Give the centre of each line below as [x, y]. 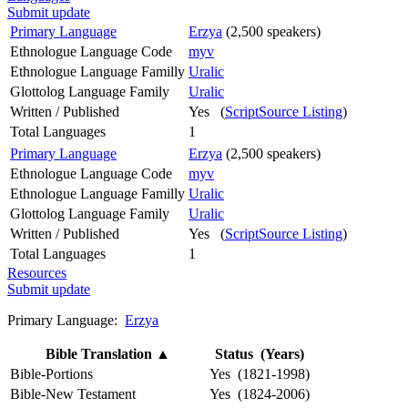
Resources [37, 272]
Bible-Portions [51, 373]
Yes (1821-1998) [260, 373]
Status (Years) [260, 353]
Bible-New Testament [73, 393]
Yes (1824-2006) [260, 393]
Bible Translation [101, 353]
